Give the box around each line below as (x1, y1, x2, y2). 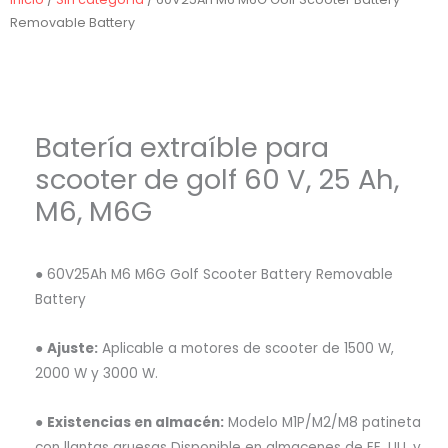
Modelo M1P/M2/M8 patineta (224, 412, 422, 432)
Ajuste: (47, 338, 99, 358)
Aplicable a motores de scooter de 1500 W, (98, 338, 395, 358)
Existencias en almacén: (47, 412, 225, 432)
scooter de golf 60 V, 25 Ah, (35, 160, 400, 200)
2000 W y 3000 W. (35, 363, 159, 383)
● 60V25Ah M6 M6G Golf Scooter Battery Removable (35, 264, 394, 284)
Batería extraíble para (35, 128, 330, 168)
